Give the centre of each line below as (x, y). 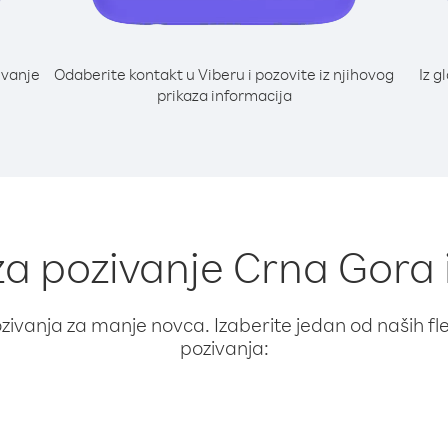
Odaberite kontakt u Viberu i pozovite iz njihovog (224, 74)
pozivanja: (224, 347)
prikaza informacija (224, 95)
